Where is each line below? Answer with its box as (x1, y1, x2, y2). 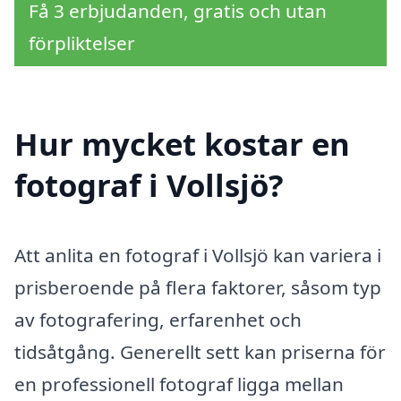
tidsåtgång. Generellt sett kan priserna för (14, 339, 386, 365)
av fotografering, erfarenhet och (14, 307, 302, 333)
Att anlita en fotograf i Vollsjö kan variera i (14, 243, 381, 269)
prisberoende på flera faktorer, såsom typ (14, 275, 381, 301)
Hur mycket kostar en (14, 123, 350, 166)
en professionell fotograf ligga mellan (14, 371, 344, 397)
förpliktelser (29, 30, 135, 55)
